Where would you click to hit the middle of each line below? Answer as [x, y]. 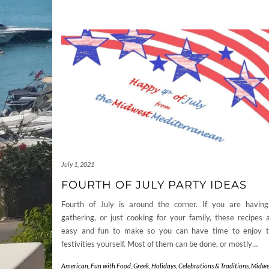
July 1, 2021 [78, 165]
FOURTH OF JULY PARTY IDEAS [154, 185]
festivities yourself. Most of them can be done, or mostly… [159, 244]
